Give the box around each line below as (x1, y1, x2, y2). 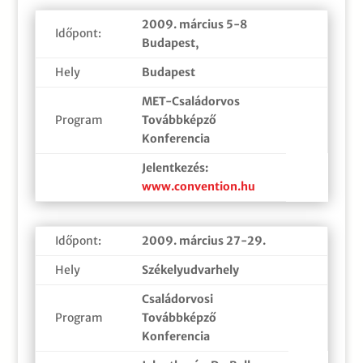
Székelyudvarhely (141, 262, 239, 277)
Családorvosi (141, 291, 213, 306)
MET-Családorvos (141, 93, 240, 109)
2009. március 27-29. (141, 233, 266, 248)
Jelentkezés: (141, 160, 208, 175)
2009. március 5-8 (141, 16, 247, 32)
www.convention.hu (141, 178, 255, 194)
